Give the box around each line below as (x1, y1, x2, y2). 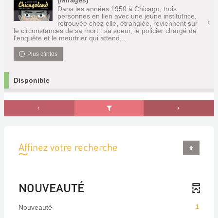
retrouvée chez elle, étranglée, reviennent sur (57, 19, 198, 27)
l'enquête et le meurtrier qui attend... (14, 34, 126, 42)
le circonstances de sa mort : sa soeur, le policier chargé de (14, 27, 197, 35)
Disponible (14, 76, 50, 84)
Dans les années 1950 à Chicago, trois (57, 5, 177, 13)
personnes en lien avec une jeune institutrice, (57, 12, 197, 20)
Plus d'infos (27, 51, 58, 57)
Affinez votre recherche (18, 141, 118, 153)
